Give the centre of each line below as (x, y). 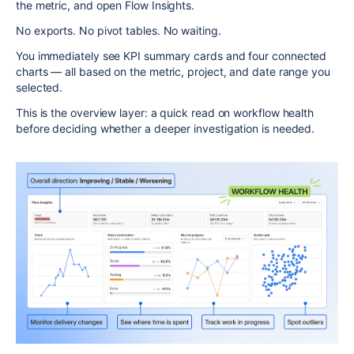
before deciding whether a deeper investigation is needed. (166, 129)
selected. (40, 88)
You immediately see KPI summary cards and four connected (171, 56)
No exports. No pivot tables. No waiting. (119, 31)
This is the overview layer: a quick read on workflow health (165, 113)
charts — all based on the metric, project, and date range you (173, 72)
